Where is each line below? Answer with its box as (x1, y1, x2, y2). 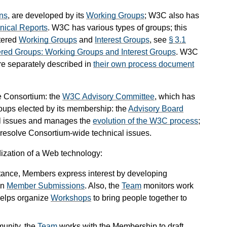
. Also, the (85, 181, 122, 190)
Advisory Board (128, 104, 183, 113)
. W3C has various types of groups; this (48, 23, 187, 32)
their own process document (93, 59, 194, 68)
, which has (155, 92, 195, 101)
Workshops (51, 193, 91, 202)
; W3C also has (144, 11, 199, 20)
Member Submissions (7, 181, 85, 190)
